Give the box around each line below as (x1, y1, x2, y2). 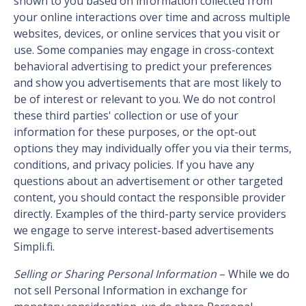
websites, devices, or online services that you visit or (14, 26, 280, 42)
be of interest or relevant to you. (14, 92, 180, 107)
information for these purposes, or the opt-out (14, 124, 256, 140)
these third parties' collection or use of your (14, 108, 238, 124)
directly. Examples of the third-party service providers (14, 206, 286, 222)
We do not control (183, 92, 275, 107)
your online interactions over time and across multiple (14, 10, 290, 25)
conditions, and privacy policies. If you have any (14, 157, 254, 173)
